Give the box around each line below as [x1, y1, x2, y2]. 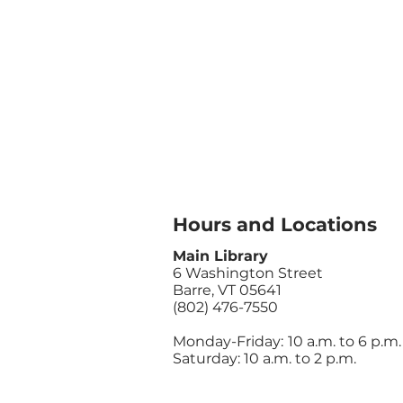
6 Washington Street [173, 264, 323, 282]
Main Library [173, 247, 268, 264]
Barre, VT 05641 [173, 282, 282, 299]
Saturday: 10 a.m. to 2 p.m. [173, 350, 356, 367]
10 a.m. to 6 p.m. [288, 333, 401, 350]
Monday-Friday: [173, 333, 283, 350]
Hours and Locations [173, 213, 377, 236]
